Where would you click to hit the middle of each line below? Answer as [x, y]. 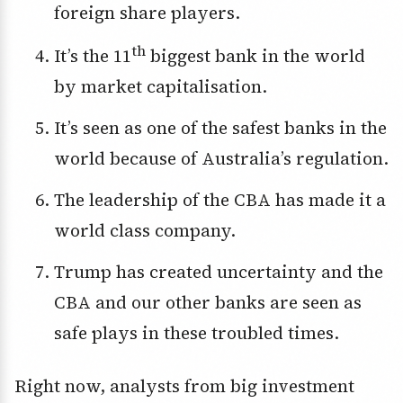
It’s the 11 [95, 56]
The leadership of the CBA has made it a [59, 200]
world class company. [144, 231]
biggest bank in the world [255, 56]
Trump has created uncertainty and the [59, 272]
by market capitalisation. [160, 87]
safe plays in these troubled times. [196, 333]
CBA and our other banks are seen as [207, 303]
